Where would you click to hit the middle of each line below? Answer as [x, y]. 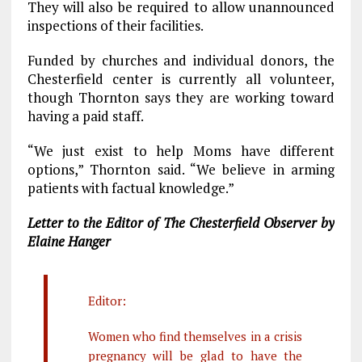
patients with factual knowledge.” [130, 187]
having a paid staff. [85, 116]
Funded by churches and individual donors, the [181, 60]
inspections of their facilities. [115, 25]
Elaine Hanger [69, 241]
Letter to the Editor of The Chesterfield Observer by [181, 222]
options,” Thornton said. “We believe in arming [181, 169]
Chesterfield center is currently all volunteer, [181, 78]
